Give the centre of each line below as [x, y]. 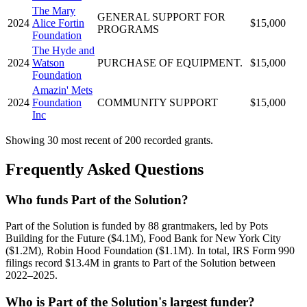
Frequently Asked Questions [105, 169]
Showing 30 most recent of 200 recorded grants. [109, 140]
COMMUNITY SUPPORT [158, 102]
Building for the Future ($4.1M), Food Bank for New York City [143, 238]
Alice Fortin [58, 23]
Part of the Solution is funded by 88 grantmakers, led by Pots [137, 226]
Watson [48, 62]
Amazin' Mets [62, 90]
